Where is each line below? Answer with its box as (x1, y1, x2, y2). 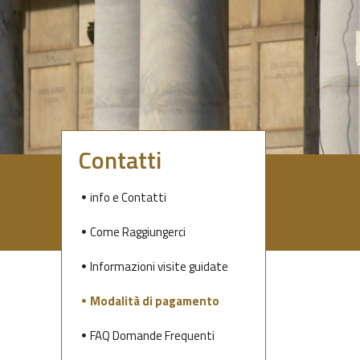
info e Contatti (90, 187, 166, 207)
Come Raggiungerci (90, 222, 186, 241)
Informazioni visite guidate (90, 256, 228, 276)
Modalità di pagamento (90, 291, 219, 310)
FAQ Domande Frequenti (90, 325, 215, 345)
